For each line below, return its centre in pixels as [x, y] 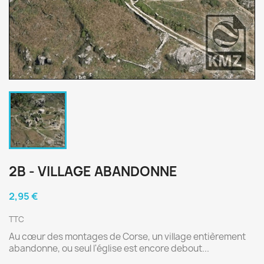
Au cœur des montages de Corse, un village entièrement [127, 237]
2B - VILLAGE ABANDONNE [93, 171]
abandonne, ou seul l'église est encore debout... [109, 248]
